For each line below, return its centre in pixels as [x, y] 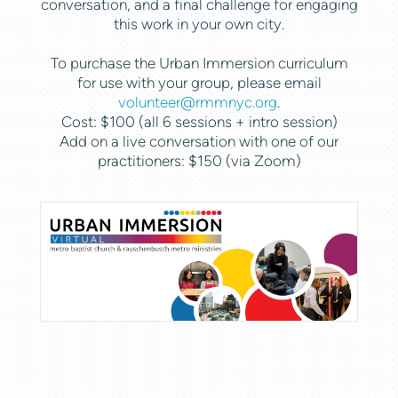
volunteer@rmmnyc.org [198, 102]
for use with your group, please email [199, 82]
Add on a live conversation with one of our [199, 141]
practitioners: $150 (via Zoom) [199, 160]
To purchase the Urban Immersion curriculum [199, 63]
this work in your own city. [199, 24]
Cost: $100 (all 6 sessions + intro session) [199, 121]
